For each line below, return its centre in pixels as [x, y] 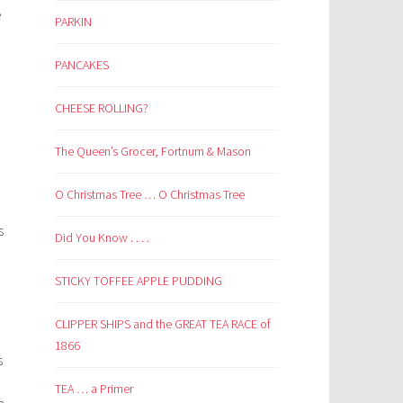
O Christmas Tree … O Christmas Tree [150, 194]
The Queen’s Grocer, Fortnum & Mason [153, 151]
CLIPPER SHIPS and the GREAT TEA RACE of [163, 323]
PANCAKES [82, 64]
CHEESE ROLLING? [102, 107]
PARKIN [73, 21]
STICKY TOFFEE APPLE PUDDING [139, 280]
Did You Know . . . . [102, 237]
